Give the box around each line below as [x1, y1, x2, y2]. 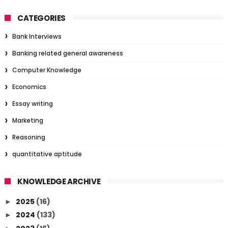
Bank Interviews [12, 32, 62, 41]
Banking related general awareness [12, 49, 123, 58]
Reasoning [12, 133, 45, 141]
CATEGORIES [17, 13, 66, 23]
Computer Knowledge [12, 66, 81, 74]
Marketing [12, 116, 43, 125]
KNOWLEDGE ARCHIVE [17, 176, 101, 187]
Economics [12, 82, 46, 91]
